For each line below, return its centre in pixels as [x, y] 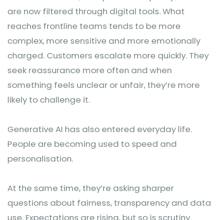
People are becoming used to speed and [92, 144]
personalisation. [40, 159]
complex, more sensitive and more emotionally [104, 41]
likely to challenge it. [49, 100]
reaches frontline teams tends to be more [94, 26]
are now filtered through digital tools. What [96, 11]
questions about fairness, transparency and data [109, 203]
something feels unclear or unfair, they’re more [104, 85]
